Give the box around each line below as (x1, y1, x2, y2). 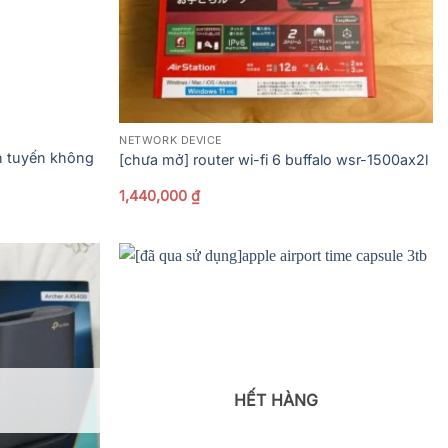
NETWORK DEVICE (119, 133, 222, 147)
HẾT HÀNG (234, 390, 319, 411)
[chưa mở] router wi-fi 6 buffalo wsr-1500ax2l (119, 151, 429, 169)
